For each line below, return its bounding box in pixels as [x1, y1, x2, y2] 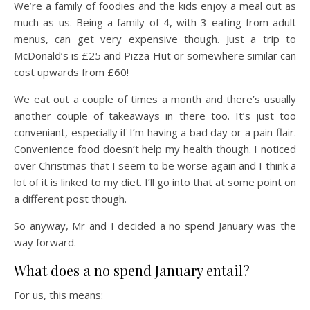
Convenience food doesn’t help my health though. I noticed [14, 142, 296, 156]
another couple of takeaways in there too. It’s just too [14, 109, 296, 123]
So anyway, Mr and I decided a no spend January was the [14, 219, 296, 233]
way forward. [14, 235, 76, 250]
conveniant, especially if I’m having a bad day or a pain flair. [14, 125, 296, 140]
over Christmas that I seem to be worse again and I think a [14, 158, 296, 173]
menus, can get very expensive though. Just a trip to [14, 32, 296, 46]
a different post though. [14, 192, 127, 206]
